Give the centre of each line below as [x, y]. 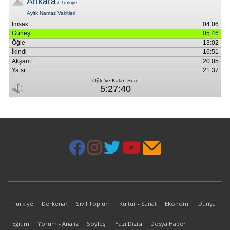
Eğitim [21, 223]
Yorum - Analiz [58, 223]
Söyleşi [97, 223]
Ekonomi [177, 204]
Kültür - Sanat [138, 204]
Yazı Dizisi [129, 223]
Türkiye [23, 204]
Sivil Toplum [93, 204]
